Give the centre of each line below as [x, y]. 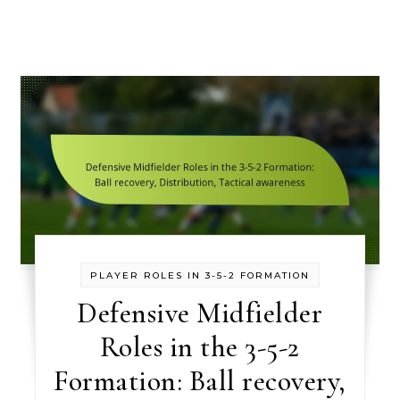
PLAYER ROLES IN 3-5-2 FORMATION [200, 275]
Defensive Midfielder [200, 312]
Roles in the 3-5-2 [200, 346]
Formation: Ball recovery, [200, 380]
